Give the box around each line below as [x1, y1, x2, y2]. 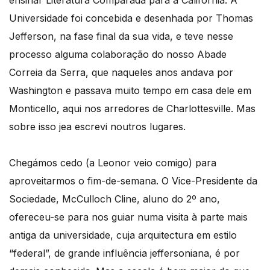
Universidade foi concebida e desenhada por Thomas [9, 11, 253, 24]
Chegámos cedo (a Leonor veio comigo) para [9, 156, 216, 169]
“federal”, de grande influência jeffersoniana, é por [9, 246, 240, 259]
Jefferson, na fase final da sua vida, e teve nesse [9, 30, 233, 42]
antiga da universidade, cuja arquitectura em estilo [9, 228, 237, 241]
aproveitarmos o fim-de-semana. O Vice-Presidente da [9, 174, 257, 187]
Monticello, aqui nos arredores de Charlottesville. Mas [9, 102, 256, 115]
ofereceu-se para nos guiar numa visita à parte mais [9, 210, 248, 223]
